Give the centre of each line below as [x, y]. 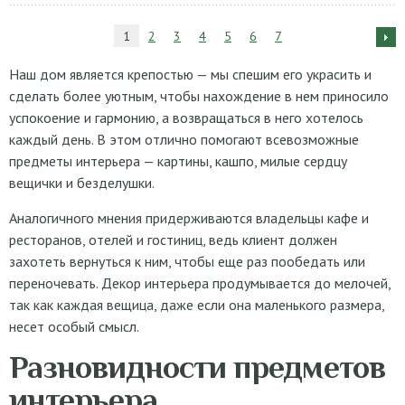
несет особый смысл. [74, 326]
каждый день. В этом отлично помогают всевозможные [184, 139]
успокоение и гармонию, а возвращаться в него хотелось [186, 118]
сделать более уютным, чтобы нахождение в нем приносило [199, 96]
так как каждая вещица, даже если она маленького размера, [197, 305]
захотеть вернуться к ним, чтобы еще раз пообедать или [187, 261]
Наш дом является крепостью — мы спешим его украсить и [190, 74]
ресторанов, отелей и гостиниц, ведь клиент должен [173, 240]
